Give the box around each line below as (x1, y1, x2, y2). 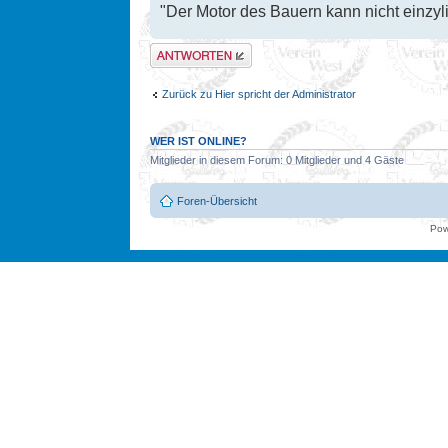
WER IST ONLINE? (150, 134, 247, 147)
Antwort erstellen (150, 42, 231, 55)
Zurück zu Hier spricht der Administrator (162, 88, 356, 101)
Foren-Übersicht (177, 195, 257, 208)
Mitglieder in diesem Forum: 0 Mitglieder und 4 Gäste (150, 153, 404, 166)
